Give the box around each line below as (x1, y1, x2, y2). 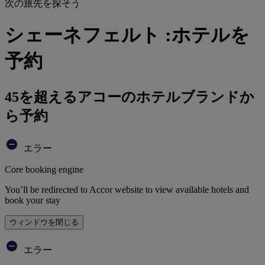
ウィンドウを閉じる (9, 217, 79, 227)
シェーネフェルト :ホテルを (5, 24, 250, 46)
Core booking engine (5, 164, 83, 174)
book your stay (5, 195, 60, 205)
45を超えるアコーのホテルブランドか (5, 89, 254, 105)
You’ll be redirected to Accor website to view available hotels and (5, 184, 249, 195)
